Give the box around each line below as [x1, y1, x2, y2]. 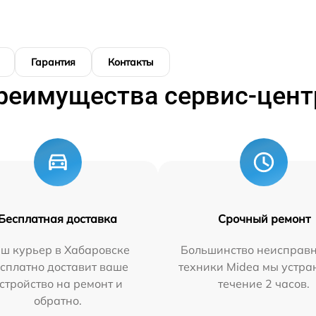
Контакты [108, 55, 154, 68]
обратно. [33, 293, 82, 308]
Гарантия [31, 55, 75, 68]
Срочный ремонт [217, 211, 310, 226]
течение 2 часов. [218, 276, 310, 291]
